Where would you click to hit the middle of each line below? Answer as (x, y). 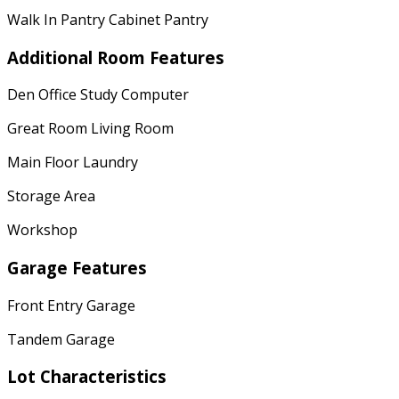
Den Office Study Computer (98, 95)
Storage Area (51, 196)
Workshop (42, 230)
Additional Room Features (116, 57)
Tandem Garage (61, 339)
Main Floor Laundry (73, 163)
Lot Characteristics (87, 377)
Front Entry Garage (71, 305)
